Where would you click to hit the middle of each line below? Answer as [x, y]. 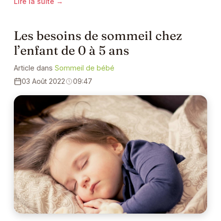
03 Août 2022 [43, 81]
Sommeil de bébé [85, 68]
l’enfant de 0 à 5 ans [72, 50]
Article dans [34, 68]
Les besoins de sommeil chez [98, 36]
